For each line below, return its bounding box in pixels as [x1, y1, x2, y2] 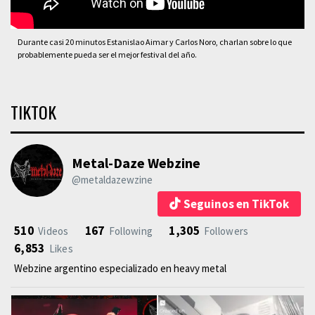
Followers [203, 224, 249, 238]
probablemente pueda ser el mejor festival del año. [18, 49, 197, 60]
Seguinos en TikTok [184, 196, 289, 212]
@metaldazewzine [72, 173, 153, 187]
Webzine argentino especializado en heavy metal [14, 262, 226, 276]
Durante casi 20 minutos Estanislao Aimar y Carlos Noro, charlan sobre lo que [18, 37, 292, 48]
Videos [37, 224, 69, 238]
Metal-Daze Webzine [72, 154, 200, 172]
